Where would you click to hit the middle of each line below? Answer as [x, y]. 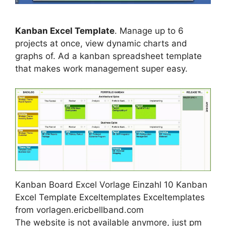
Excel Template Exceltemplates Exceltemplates [110, 197]
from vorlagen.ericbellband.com [79, 210]
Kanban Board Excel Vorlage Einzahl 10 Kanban [111, 184]
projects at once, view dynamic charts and [101, 44]
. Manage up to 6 [149, 31]
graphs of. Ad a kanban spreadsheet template [108, 56]
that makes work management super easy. [101, 69]
